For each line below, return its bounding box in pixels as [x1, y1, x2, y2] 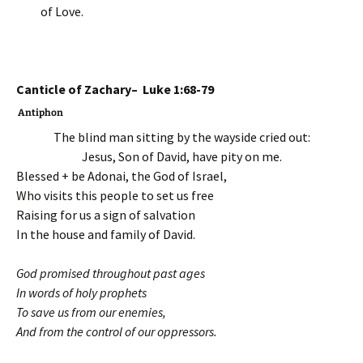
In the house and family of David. [16, 226, 195, 242]
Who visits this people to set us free [16, 187, 214, 203]
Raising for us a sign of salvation [16, 207, 195, 223]
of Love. [41, 3, 83, 19]
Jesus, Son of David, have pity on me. [81, 148, 282, 164]
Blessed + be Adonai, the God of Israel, [16, 168, 227, 184]
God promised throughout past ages [16, 265, 205, 281]
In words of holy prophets [16, 284, 147, 301]
